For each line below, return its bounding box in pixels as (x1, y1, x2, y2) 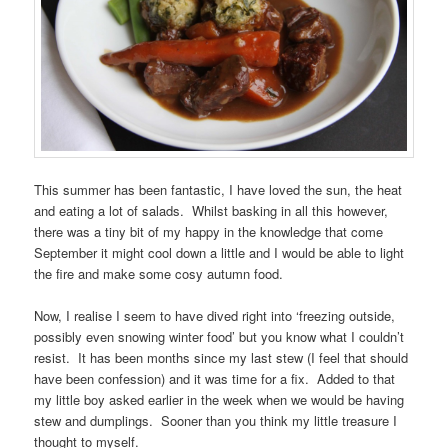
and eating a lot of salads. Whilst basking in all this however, (34, 201, 389, 221)
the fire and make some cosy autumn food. (34, 264, 284, 284)
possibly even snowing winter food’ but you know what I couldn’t (34, 327, 405, 347)
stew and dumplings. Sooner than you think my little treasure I (34, 411, 398, 431)
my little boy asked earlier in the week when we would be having (34, 390, 405, 410)
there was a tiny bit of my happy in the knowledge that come (34, 222, 384, 242)
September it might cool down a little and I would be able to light (34, 243, 405, 263)
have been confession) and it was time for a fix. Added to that (34, 369, 396, 389)
